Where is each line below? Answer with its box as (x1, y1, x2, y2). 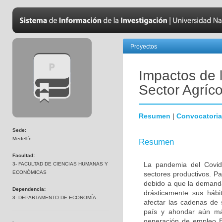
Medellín (12, 136, 32, 141)
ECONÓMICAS (12, 169, 47, 175)
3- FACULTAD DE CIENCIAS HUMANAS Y (12, 161, 108, 166)
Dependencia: (12, 186, 46, 192)
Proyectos (130, 43, 157, 50)
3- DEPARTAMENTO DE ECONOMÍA (12, 195, 96, 200)
